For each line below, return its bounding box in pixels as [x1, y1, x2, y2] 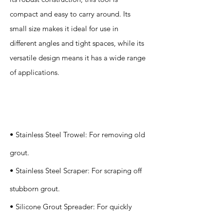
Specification [15, 93, 57, 102]
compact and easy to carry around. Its [10, 9, 130, 18]
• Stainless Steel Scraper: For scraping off [10, 166, 142, 175]
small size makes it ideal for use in [10, 24, 118, 33]
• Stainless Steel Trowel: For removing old [10, 130, 145, 139]
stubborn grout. [10, 184, 60, 193]
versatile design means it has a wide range [10, 53, 145, 62]
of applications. [10, 68, 59, 77]
